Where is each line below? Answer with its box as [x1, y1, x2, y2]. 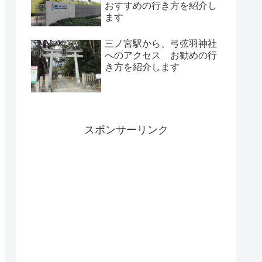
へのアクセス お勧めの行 [105, 50, 217, 60]
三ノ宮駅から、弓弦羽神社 [105, 38, 217, 49]
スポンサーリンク [84, 123, 168, 136]
